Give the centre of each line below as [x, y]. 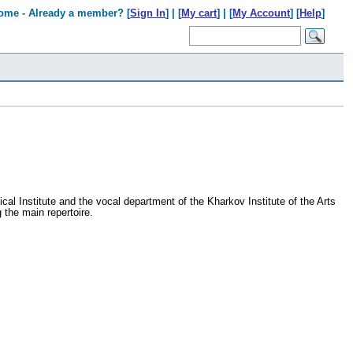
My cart [199, 13]
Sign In [148, 13]
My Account [262, 13]
